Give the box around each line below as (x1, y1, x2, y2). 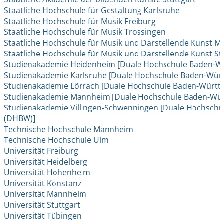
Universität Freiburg (4, 145, 79, 157)
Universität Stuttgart (4, 199, 81, 211)
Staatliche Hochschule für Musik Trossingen (4, 27, 166, 38)
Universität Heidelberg (4, 156, 88, 167)
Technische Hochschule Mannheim (4, 124, 134, 135)
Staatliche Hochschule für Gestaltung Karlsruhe (4, 5, 180, 16)
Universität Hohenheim (4, 167, 91, 178)
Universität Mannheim (4, 189, 87, 200)
